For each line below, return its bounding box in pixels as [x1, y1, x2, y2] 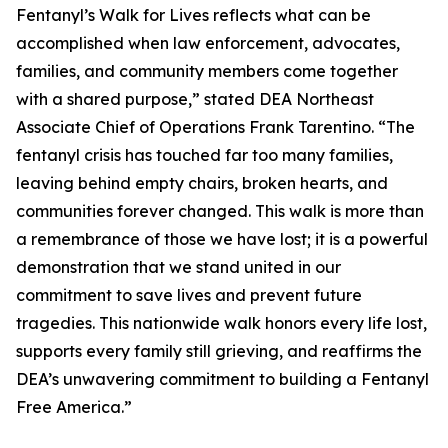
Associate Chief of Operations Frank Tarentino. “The [16, 117, 415, 138]
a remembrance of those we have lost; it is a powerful [16, 229, 428, 250]
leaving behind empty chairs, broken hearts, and [16, 173, 388, 194]
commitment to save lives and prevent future [16, 285, 362, 306]
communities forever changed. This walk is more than [16, 201, 424, 222]
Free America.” [16, 397, 132, 418]
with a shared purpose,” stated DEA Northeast [16, 89, 374, 110]
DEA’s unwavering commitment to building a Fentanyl [16, 369, 429, 390]
